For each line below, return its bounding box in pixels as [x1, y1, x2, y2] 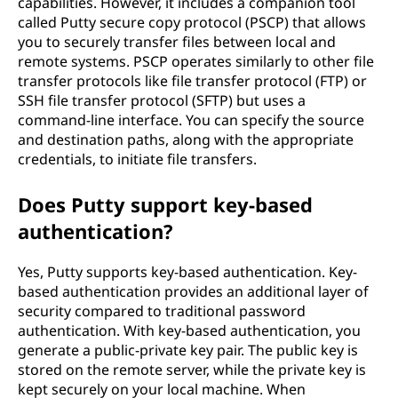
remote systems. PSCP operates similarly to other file [18, 52, 374, 71]
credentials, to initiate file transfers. [18, 149, 257, 169]
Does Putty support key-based [18, 191, 313, 218]
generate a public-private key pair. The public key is [18, 340, 358, 360]
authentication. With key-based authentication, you [18, 321, 361, 340]
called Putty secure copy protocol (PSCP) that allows [18, 12, 366, 32]
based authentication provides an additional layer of [18, 282, 369, 301]
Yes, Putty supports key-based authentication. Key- [18, 262, 357, 282]
